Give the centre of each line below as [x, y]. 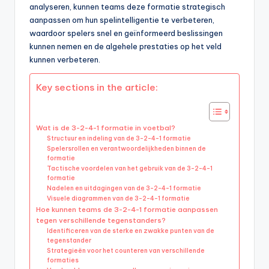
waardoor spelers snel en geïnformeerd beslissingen [126, 33]
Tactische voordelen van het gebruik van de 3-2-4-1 [130, 169]
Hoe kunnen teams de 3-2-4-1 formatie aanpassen [127, 210]
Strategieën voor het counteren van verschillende [126, 251]
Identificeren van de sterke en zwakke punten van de [131, 231]
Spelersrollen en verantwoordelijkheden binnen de [127, 149]
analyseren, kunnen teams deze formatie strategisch [127, 7]
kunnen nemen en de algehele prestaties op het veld [125, 47]
